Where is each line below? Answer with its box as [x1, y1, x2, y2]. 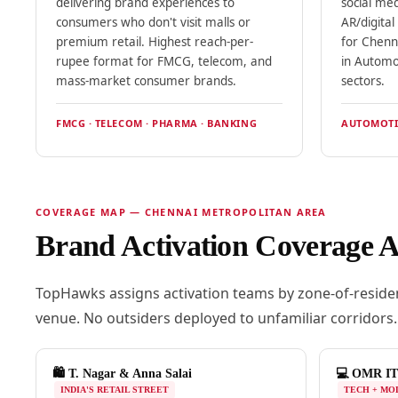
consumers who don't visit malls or [55, 14, 251, 31]
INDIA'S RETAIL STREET [60, 385, 169, 395]
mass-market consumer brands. [55, 73, 236, 90]
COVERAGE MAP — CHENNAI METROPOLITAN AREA [35, 205, 327, 219]
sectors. [340, 73, 385, 90]
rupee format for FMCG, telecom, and [55, 53, 272, 70]
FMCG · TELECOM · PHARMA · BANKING [55, 116, 258, 131]
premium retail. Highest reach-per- [55, 34, 253, 51]
